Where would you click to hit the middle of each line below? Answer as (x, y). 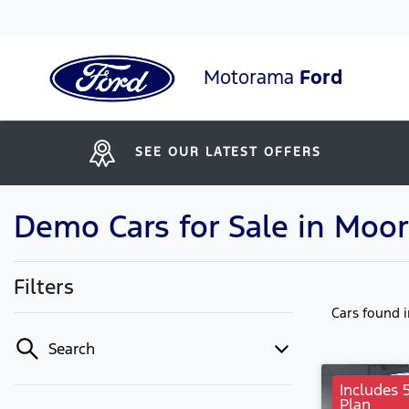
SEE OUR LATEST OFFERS (228, 152)
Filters (44, 287)
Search (72, 349)
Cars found (367, 313)
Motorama (252, 77)
